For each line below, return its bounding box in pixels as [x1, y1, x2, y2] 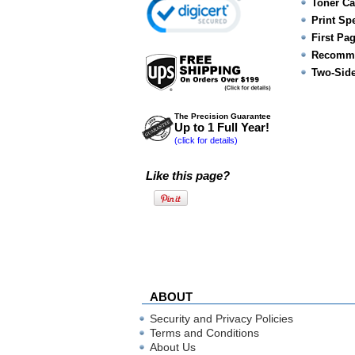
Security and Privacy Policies [150, 312, 293, 325]
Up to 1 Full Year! [174, 120, 269, 134]
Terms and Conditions [150, 326, 259, 339]
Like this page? [146, 169, 230, 182]
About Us [150, 341, 196, 353]
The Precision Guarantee [174, 112, 271, 120]
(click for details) [174, 136, 238, 145]
